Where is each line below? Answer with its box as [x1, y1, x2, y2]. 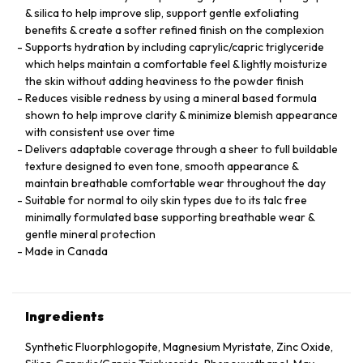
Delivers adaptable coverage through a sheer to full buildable [25, 142, 338, 156]
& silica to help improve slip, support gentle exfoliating [25, 6, 299, 20]
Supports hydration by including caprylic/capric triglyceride [25, 40, 324, 54]
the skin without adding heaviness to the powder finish [25, 74, 304, 88]
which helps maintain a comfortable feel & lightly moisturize [25, 57, 327, 71]
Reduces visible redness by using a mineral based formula [25, 91, 317, 105]
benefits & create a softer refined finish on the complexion [25, 23, 324, 37]
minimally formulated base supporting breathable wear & [25, 210, 314, 224]
